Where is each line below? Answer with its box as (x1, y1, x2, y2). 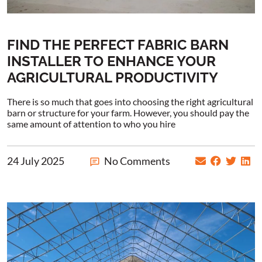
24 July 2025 (7, 154, 64, 167)
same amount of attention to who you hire (7, 118, 175, 129)
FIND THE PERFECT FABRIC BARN (7, 36, 229, 53)
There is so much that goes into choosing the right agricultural (7, 95, 253, 107)
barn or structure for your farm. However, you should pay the (7, 106, 249, 118)
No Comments (104, 154, 170, 167)
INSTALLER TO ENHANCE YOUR (7, 52, 216, 70)
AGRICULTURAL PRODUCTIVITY (7, 68, 218, 86)
